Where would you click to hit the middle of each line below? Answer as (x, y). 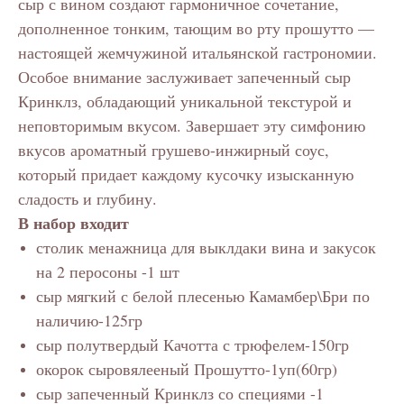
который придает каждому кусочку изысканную (186, 174)
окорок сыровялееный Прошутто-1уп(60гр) (187, 369)
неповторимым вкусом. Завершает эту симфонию (192, 126)
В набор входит (73, 223)
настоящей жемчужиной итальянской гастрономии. (197, 53)
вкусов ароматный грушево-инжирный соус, (174, 150)
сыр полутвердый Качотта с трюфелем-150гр (193, 345)
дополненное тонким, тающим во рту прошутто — (196, 28)
